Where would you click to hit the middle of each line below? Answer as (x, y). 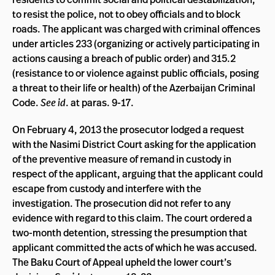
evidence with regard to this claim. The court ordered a (132, 218)
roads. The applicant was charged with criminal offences (136, 29)
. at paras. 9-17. (100, 102)
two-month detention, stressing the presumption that (130, 232)
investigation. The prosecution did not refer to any (122, 203)
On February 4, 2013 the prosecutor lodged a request (128, 129)
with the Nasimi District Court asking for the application (134, 144)
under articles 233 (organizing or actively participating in (136, 43)
